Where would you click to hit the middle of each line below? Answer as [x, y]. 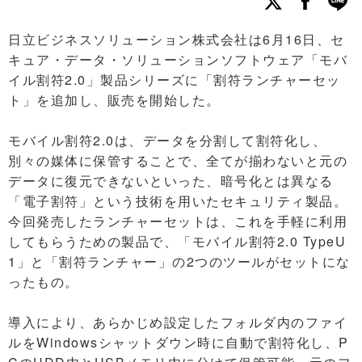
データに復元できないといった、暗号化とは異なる [171, 181]
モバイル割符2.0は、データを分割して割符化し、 [167, 140]
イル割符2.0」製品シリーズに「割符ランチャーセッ [175, 80]
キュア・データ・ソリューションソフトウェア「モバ [178, 59]
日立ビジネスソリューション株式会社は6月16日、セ [177, 39]
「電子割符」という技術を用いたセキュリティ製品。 [178, 201]
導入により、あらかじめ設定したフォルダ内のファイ [178, 322]
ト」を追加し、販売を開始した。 [114, 100]
